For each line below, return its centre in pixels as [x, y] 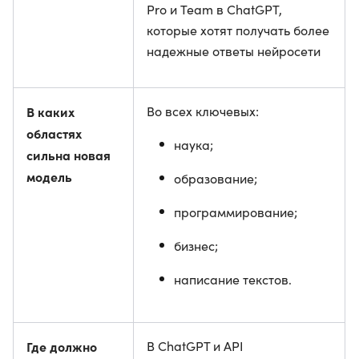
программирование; [236, 212]
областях [54, 133]
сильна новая [69, 155]
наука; [194, 145]
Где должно [62, 346]
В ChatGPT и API [195, 346]
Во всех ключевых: [203, 111]
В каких [50, 111]
